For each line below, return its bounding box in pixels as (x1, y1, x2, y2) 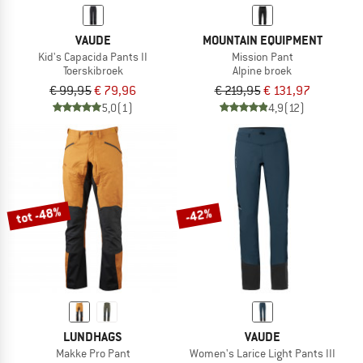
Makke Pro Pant (55, 345, 130, 361)
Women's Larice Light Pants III (189, 345, 335, 361)
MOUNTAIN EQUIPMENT (202, 31, 322, 49)
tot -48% (15, 203, 63, 228)
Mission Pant (231, 49, 293, 64)
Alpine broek (233, 62, 292, 78)
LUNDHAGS (63, 327, 122, 345)
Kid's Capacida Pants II (38, 49, 147, 64)
